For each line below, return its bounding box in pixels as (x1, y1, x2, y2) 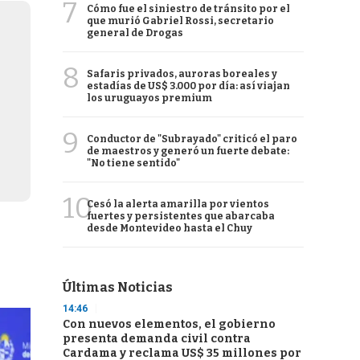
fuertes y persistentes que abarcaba (87, 211, 275, 222)
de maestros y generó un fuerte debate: (87, 145, 289, 157)
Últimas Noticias (63, 280, 173, 295)
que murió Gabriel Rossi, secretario (87, 15, 274, 27)
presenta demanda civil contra (63, 332, 251, 346)
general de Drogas (87, 27, 183, 39)
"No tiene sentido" (87, 157, 180, 169)
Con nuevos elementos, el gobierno (63, 317, 276, 331)
